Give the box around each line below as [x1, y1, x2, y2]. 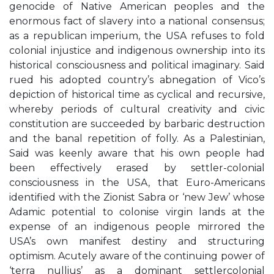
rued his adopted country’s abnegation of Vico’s [9, 74, 265, 86]
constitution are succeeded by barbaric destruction [9, 118, 265, 130]
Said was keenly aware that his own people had [9, 147, 265, 159]
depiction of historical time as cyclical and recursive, [9, 89, 265, 100]
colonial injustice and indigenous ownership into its [9, 45, 265, 56]
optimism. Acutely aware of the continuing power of [9, 250, 265, 262]
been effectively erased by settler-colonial [9, 162, 265, 174]
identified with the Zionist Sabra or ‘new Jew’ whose [9, 191, 265, 203]
